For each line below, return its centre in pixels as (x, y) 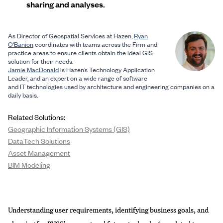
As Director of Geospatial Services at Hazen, (71, 36)
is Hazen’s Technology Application (107, 69)
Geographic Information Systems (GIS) (69, 129)
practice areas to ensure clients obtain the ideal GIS (80, 53)
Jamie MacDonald (33, 69)
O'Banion (21, 44)
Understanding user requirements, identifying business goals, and (108, 210)
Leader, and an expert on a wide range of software (78, 78)
